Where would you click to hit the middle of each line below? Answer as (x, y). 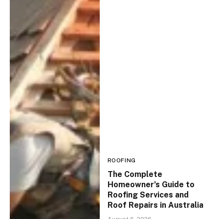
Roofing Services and (148, 195)
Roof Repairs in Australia (155, 205)
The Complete (135, 175)
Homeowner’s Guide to (151, 185)
